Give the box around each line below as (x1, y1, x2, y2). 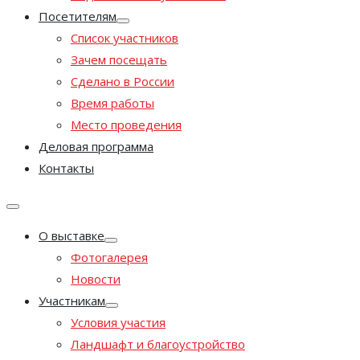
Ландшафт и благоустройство (71, 336, 245, 352)
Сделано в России (71, 73, 174, 89)
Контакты (39, 160, 94, 176)
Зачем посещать (71, 51, 167, 67)
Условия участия (71, 314, 166, 330)
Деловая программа (39, 138, 153, 154)
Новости (71, 271, 121, 287)
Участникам (39, 292, 105, 309)
